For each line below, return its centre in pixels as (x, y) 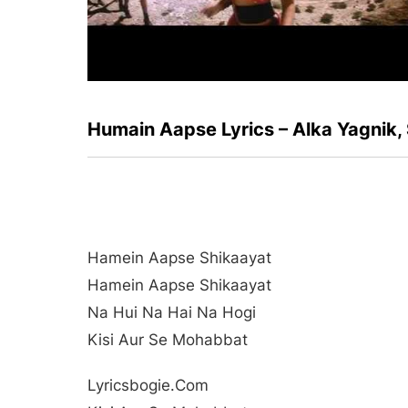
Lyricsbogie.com (148, 385)
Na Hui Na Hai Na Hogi (172, 312)
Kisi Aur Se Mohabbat (168, 339)
